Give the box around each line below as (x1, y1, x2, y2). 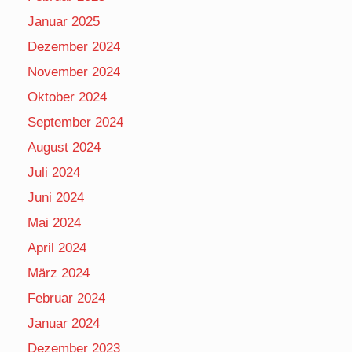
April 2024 (27, 240, 86, 255)
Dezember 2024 (27, 38, 120, 54)
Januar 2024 (27, 315, 100, 331)
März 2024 (27, 265, 90, 280)
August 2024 (27, 139, 101, 155)
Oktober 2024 (27, 89, 107, 104)
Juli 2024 (27, 164, 80, 180)
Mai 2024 (27, 214, 81, 230)
